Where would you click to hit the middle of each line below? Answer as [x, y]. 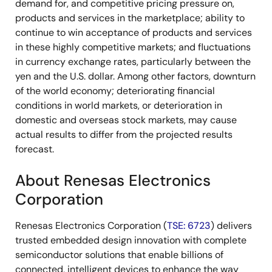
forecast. [35, 149]
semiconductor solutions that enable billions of [119, 255]
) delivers [231, 226]
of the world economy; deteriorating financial [115, 91]
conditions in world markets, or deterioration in [119, 105]
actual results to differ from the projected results [124, 134]
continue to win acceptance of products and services [134, 32]
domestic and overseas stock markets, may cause [126, 120]
